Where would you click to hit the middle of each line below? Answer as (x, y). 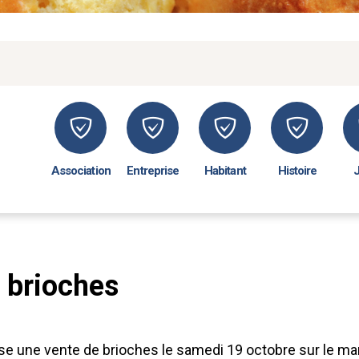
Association (81, 171)
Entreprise (153, 171)
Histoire (297, 171)
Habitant (225, 171)
